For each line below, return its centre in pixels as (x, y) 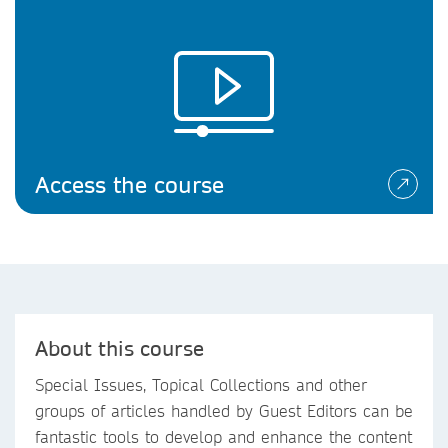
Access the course (129, 184)
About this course (119, 348)
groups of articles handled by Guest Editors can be (224, 410)
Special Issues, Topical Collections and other (201, 384)
